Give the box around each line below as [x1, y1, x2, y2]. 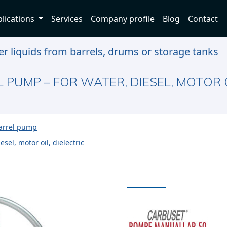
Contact [188, 13, 218, 24]
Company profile [91, 13, 155, 24]
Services [51, 13, 83, 24]
